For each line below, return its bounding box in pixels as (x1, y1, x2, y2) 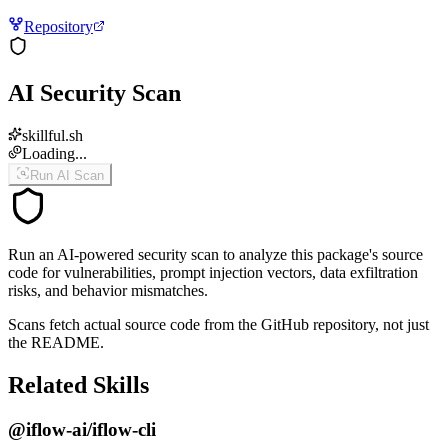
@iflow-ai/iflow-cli (8, 418, 156, 440)
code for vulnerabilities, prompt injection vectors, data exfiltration (8, 263, 418, 281)
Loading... (22, 144, 87, 162)
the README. (8, 333, 104, 351)
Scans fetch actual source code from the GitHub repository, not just (8, 315, 429, 333)
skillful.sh (22, 126, 83, 144)
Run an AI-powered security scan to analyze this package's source (8, 245, 423, 263)
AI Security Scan (8, 79, 181, 106)
